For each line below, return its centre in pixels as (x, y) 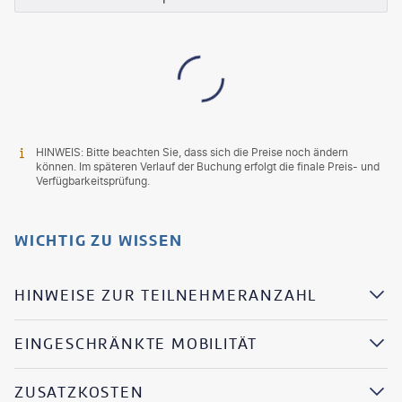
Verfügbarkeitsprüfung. (93, 180)
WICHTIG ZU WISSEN (99, 240)
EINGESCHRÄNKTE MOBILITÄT (136, 344)
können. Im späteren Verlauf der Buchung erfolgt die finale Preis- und (208, 166)
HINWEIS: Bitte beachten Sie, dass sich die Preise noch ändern (192, 152)
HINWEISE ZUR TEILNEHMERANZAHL (166, 295)
